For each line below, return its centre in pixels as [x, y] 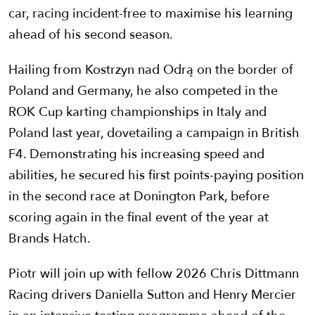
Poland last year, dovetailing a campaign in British [154, 134]
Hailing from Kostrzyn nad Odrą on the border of [151, 70]
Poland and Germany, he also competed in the [143, 91]
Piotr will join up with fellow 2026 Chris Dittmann [154, 274]
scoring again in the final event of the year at [139, 218]
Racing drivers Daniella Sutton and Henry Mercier [152, 295]
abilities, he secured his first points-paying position [156, 176]
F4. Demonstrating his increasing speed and [136, 155]
